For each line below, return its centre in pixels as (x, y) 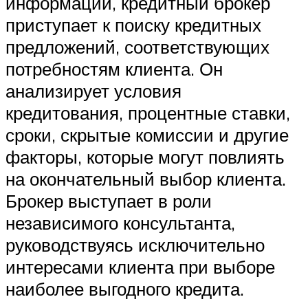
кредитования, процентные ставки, (148, 113)
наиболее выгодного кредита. (125, 289)
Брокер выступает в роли (109, 201)
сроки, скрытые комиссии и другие (147, 135)
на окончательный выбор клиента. (146, 179)
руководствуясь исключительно (135, 245)
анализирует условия (93, 91)
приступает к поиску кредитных (133, 25)
